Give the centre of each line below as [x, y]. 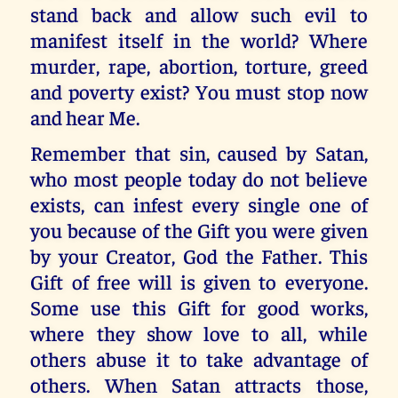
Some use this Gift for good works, [199, 307]
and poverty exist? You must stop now [199, 91]
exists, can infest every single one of [199, 204]
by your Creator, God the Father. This [199, 256]
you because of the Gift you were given [199, 230]
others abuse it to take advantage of [199, 359]
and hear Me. [85, 116]
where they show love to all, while [199, 333]
